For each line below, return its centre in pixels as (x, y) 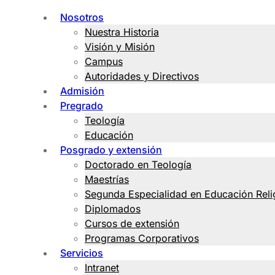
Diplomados (113, 209)
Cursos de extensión (132, 223)
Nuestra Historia (122, 32)
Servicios (82, 253)
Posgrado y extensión (111, 150)
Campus (104, 61)
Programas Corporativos (142, 238)
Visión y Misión (120, 47)
